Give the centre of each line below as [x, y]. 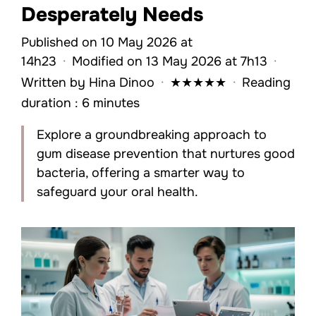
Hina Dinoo [122, 82]
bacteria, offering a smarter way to [141, 172]
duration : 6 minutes [80, 103]
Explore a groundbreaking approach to [152, 134]
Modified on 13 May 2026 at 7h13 [170, 61]
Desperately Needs [112, 14]
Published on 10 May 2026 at [107, 42]
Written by [55, 82]
